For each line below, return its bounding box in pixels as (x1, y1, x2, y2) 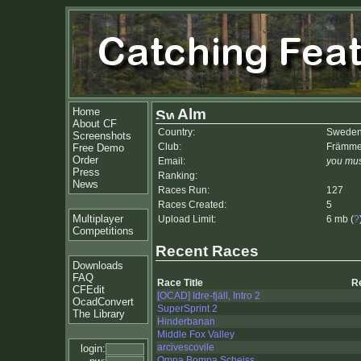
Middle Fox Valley (157, 329, 234, 341)
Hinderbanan (157, 316, 215, 328)
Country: (158, 127, 195, 138)
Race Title (157, 277, 203, 289)
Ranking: (158, 170, 197, 181)
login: (81, 342, 106, 355)
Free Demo (73, 142, 124, 154)
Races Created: (158, 199, 226, 210)
